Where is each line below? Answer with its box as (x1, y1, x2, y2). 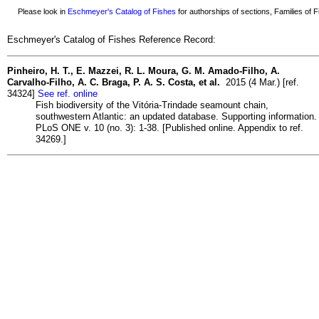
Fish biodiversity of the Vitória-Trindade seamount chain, (36, 99, 268, 110)
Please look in (9, 7, 68, 16)
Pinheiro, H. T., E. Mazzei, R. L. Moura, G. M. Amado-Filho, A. (7, 65, 280, 76)
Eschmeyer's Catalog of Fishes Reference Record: (7, 34, 216, 46)
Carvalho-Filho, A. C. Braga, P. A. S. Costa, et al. (7, 76, 220, 88)
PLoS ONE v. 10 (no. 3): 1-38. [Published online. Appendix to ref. (36, 122, 303, 133)
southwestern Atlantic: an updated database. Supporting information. (36, 110, 317, 122)
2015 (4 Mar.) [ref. (220, 76, 299, 88)
